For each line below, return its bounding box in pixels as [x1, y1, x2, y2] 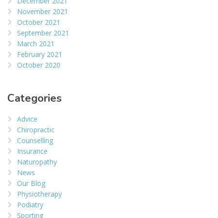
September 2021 [17, 28, 69, 38]
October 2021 [17, 18, 60, 27]
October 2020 [17, 60, 60, 70]
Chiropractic [17, 125, 54, 135]
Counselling [17, 136, 53, 145]
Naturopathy [17, 157, 57, 167]
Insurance [17, 146, 48, 156]
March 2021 [17, 39, 54, 49]
